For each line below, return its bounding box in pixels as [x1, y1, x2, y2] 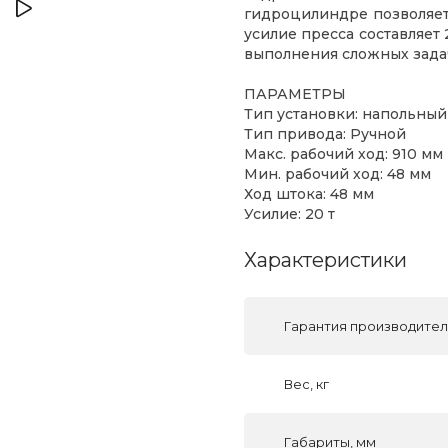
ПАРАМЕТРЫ [244, 85, 346, 103]
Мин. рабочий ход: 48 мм [244, 165, 431, 183]
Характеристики [244, 247, 407, 272]
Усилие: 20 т [244, 205, 335, 223]
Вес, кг [284, 376, 329, 392]
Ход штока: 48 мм [244, 185, 374, 203]
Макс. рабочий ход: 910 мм [244, 145, 443, 163]
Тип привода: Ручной [244, 125, 406, 143]
